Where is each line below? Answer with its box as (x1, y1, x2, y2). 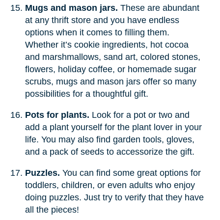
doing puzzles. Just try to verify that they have (25, 192, 204, 202)
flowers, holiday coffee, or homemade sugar (25, 64, 196, 74)
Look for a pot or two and (89, 110, 190, 120)
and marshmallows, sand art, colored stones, (25, 52, 200, 62)
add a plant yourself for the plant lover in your (25, 122, 202, 132)
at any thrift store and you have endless (25, 15, 179, 25)
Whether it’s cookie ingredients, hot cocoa (25, 39, 189, 50)
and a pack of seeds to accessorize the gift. (25, 146, 197, 157)
